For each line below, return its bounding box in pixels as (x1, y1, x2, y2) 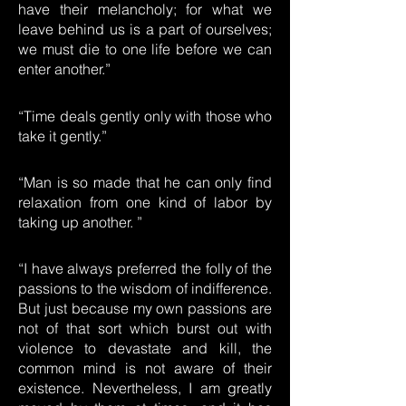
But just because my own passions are (18, 299, 272, 317)
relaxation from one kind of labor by (18, 193, 272, 211)
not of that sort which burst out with (18, 319, 272, 337)
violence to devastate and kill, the (18, 339, 272, 357)
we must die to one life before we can (18, 40, 272, 58)
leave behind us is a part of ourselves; (18, 20, 272, 38)
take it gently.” (18, 127, 107, 145)
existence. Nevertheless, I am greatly (18, 379, 272, 397)
